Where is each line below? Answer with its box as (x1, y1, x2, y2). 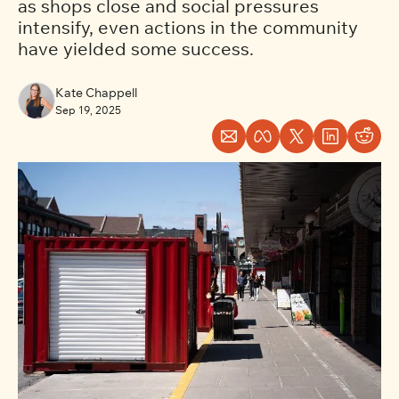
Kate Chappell (55, 85, 137, 101)
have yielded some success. (18, 37, 254, 60)
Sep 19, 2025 (55, 103, 121, 117)
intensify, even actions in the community (18, 16, 358, 38)
